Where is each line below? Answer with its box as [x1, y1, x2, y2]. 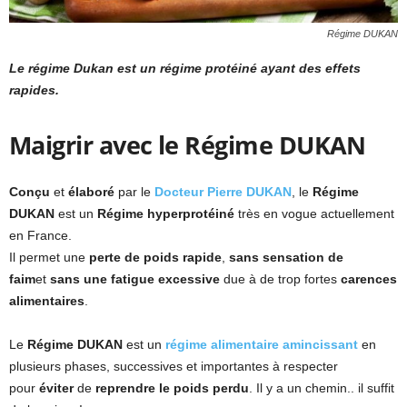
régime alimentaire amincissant [165, 337, 358, 352]
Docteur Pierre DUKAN [154, 184, 292, 200]
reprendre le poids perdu [95, 381, 249, 396]
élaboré [68, 184, 118, 200]
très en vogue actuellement [234, 206, 394, 222]
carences [337, 272, 397, 287]
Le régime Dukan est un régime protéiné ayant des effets [9, 61, 361, 76]
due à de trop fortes [220, 272, 337, 287]
